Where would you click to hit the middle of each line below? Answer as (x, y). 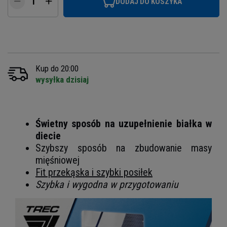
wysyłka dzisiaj (62, 79)
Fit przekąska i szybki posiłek (94, 172)
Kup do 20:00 (57, 68)
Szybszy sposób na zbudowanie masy (124, 148)
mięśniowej (58, 160)
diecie (48, 136)
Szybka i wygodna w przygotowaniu (107, 184)
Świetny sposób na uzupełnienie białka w (124, 123)
